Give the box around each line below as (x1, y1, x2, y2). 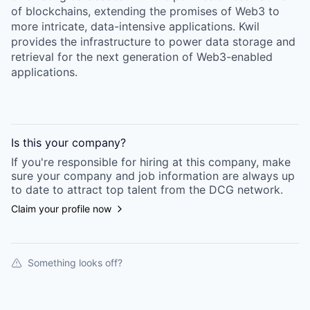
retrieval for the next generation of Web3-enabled (11, 50, 273, 64)
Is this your (11, 136, 72, 149)
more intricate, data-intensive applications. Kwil (11, 19, 259, 33)
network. (234, 183, 283, 197)
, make (256, 155, 291, 169)
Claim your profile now (11, 203, 111, 215)
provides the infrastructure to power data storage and (11, 35, 295, 48)
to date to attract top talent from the (11, 183, 206, 197)
